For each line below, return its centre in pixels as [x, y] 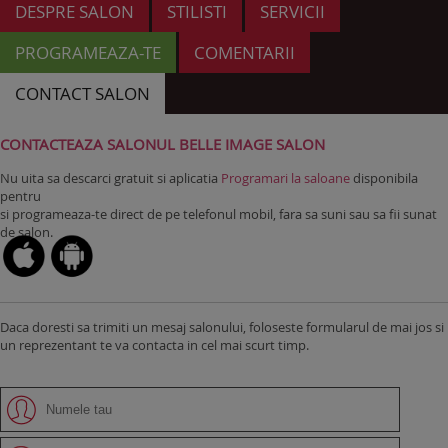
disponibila [384, 178]
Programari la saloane [285, 178]
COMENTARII [244, 52]
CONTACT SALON [82, 93]
